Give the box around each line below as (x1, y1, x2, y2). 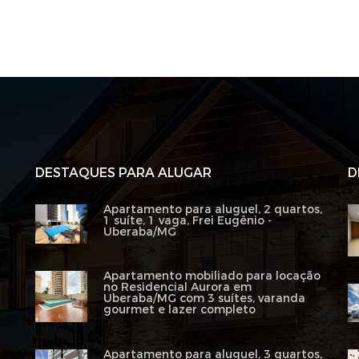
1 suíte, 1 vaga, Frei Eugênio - (103, 213, 272, 228)
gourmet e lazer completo (103, 301, 256, 317)
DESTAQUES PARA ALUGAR (35, 164, 212, 181)
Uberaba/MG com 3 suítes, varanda (103, 290, 305, 306)
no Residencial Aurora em (103, 279, 252, 295)
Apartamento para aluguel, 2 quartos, (103, 202, 322, 217)
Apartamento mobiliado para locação (103, 268, 321, 284)
